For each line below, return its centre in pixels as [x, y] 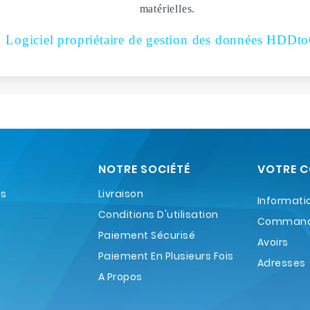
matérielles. [167, 8]
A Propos [120, 276]
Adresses [281, 263]
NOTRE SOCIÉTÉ [144, 169]
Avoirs [273, 242]
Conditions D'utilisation [158, 214]
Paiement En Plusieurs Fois [166, 256]
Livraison [121, 193]
